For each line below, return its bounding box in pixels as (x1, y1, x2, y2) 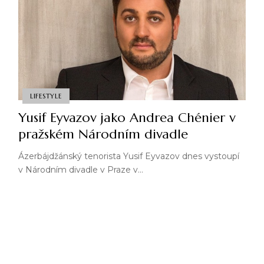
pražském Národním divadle (18, 126, 188, 143)
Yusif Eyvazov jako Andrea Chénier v (18, 110, 235, 126)
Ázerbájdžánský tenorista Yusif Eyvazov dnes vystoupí (18, 151, 239, 162)
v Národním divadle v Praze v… (18, 164, 143, 176)
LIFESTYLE (29, 91, 62, 100)
